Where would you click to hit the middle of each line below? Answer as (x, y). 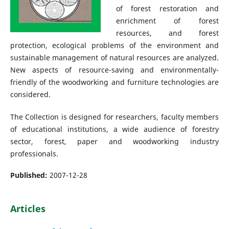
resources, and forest (167, 33)
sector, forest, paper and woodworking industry (114, 141)
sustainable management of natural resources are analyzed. (114, 57)
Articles (28, 208)
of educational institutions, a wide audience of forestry (114, 129)
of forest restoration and (167, 8)
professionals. (34, 153)
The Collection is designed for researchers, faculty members (114, 117)
